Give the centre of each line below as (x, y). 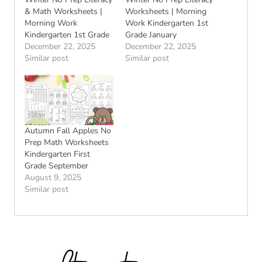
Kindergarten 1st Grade (67, 35)
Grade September (56, 166)
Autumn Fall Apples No (68, 131)
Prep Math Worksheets (67, 143)
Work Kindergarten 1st (167, 23)
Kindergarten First (57, 154)
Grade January (151, 35)
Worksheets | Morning (166, 12)
